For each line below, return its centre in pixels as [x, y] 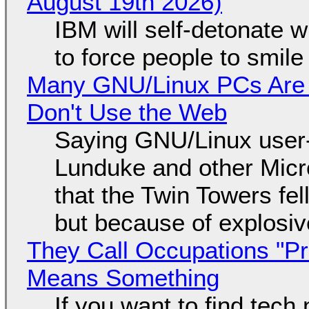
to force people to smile [179, 57]
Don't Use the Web [127, 112]
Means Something [123, 277]
